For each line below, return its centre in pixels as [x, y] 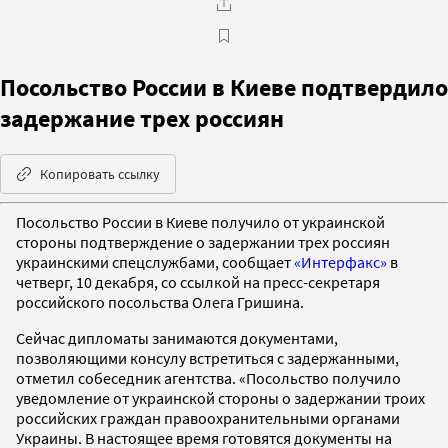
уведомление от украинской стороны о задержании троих [220, 397]
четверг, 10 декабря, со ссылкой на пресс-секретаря [198, 281]
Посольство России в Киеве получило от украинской [200, 221]
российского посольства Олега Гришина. [160, 301]
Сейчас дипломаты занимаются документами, [177, 337]
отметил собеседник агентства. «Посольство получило [208, 377]
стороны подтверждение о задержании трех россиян [203, 241]
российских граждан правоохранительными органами [208, 417]
